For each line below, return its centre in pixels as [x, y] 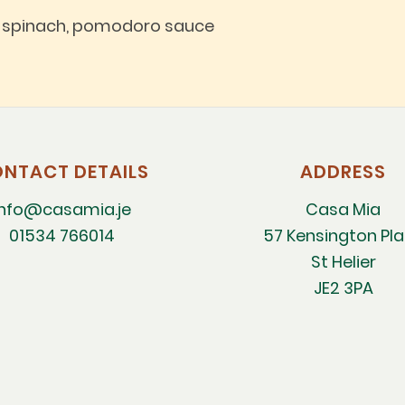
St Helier [343, 261]
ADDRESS [344, 172]
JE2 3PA [343, 287]
